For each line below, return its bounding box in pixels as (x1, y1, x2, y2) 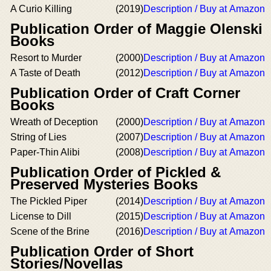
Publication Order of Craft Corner (10, 85, 240, 101)
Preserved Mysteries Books (10, 176, 198, 192)
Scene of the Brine (10, 226, 90, 237)
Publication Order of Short (10, 243, 194, 260)
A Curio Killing (10, 4, 72, 14)
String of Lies (10, 132, 67, 142)
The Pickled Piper (10, 196, 87, 206)
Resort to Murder (10, 53, 82, 63)
